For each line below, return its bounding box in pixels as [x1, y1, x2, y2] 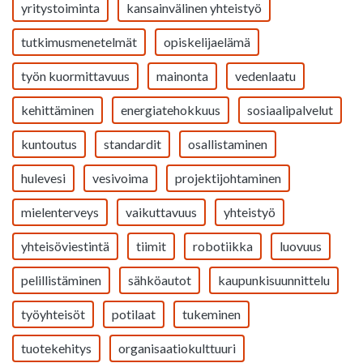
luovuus [280, 238, 322, 254]
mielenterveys [21, 204, 99, 220]
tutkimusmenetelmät [21, 34, 137, 49]
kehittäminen [21, 102, 94, 117]
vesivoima [92, 170, 148, 186]
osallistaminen [188, 136, 267, 152]
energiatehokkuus [121, 102, 220, 117]
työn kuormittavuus [21, 68, 130, 83]
